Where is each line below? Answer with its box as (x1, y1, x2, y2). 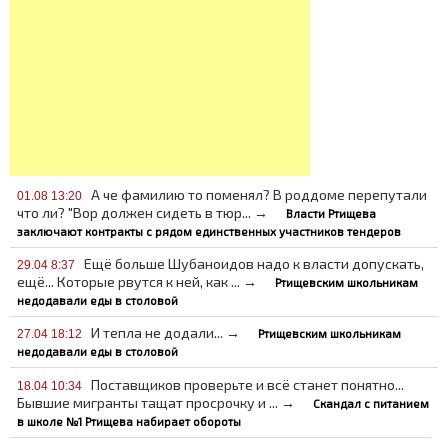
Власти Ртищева (286, 206, 376, 220)
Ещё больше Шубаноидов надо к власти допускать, (80, 254, 424, 272)
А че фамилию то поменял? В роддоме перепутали (87, 185, 427, 203)
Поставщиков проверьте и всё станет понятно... (87, 375, 404, 393)
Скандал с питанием (313, 396, 429, 410)
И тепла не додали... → (87, 324, 243, 342)
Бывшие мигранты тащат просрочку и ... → (17, 393, 299, 411)
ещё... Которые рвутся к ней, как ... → (17, 272, 261, 290)
